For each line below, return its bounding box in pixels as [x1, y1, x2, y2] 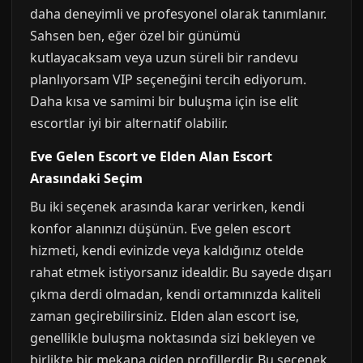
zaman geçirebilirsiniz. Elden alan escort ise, [30, 307, 299, 325]
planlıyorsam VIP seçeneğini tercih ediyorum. [30, 70, 306, 88]
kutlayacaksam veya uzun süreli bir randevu [30, 49, 298, 66]
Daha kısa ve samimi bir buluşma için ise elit [30, 92, 298, 110]
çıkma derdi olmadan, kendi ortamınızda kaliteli [30, 285, 321, 303]
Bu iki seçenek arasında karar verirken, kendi [30, 198, 305, 216]
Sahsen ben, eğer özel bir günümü [30, 27, 241, 45]
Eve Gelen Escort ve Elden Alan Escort [30, 147, 272, 165]
